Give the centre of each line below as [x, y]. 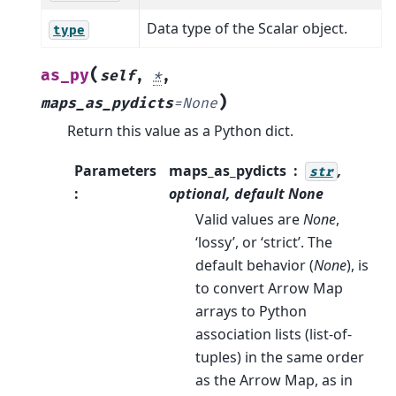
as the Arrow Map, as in [274, 380]
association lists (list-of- [273, 334]
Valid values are [249, 219]
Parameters [115, 170]
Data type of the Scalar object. [247, 29]
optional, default [228, 193]
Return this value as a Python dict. [180, 131]
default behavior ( [254, 265]
